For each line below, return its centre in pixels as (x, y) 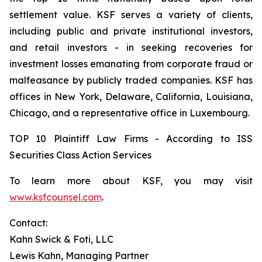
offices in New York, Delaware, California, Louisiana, (131, 96)
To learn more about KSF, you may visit (131, 181)
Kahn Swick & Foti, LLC (61, 239)
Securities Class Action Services (80, 155)
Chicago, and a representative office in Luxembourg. (130, 113)
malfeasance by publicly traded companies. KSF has (131, 80)
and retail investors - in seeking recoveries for (131, 47)
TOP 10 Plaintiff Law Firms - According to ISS (131, 139)
